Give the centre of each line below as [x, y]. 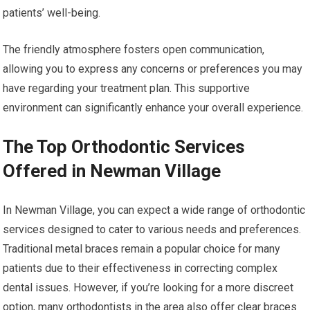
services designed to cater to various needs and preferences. [152, 230]
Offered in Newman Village [112, 171]
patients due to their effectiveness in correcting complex [140, 268]
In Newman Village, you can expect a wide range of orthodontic [154, 210]
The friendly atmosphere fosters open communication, [134, 50]
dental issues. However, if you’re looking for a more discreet [148, 288]
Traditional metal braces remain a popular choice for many [142, 249]
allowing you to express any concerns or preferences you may [153, 69]
